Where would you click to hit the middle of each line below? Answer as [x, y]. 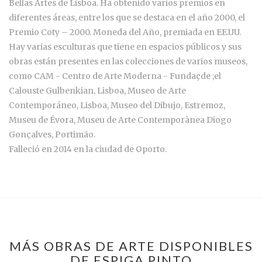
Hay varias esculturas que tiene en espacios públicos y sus [125, 47]
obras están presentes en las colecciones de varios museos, [128, 62]
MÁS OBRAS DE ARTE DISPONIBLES [131, 246]
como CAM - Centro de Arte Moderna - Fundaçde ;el [115, 76]
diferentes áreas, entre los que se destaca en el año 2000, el [127, 18]
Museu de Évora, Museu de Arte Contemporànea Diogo [120, 120]
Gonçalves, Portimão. [52, 135]
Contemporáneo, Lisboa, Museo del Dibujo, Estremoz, [117, 106]
